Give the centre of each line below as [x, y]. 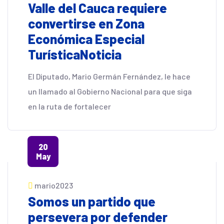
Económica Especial [86, 39]
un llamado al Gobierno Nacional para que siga [110, 91]
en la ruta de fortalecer [69, 106]
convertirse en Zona [86, 23]
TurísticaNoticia [75, 54]
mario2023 [54, 185]
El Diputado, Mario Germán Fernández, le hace [109, 76]
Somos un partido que [92, 201]
